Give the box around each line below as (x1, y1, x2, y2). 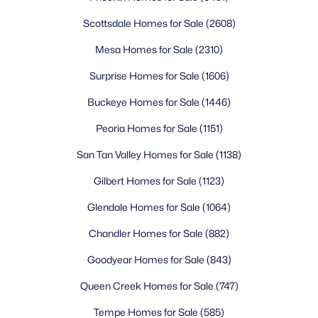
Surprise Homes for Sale (89, 70, 202, 82)
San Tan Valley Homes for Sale (77, 148, 216, 160)
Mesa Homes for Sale (95, 43, 195, 55)
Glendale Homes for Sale (87, 201, 202, 213)
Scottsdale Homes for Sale (82, 17, 206, 29)
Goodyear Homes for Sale (87, 253, 207, 265)
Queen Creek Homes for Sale (79, 280, 216, 292)
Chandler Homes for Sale (89, 227, 205, 239)
